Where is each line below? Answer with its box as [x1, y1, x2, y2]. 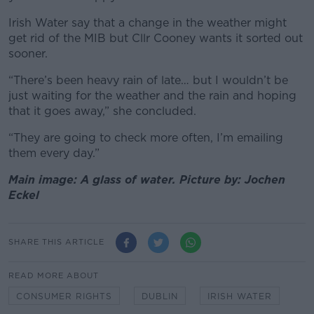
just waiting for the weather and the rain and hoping [8, 88, 296, 102]
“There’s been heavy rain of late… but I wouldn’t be [8, 73, 288, 87]
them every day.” [8, 146, 100, 160]
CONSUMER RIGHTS [16, 290, 112, 301]
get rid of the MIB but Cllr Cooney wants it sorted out [8, 31, 303, 45]
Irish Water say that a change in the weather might [8, 15, 287, 29]
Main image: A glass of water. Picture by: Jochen [8, 172, 285, 186]
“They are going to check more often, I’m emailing [8, 130, 283, 144]
